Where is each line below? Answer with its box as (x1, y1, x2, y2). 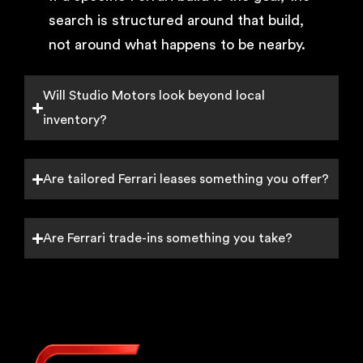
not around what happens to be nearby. (49, 37, 305, 52)
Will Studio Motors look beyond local (43, 89, 266, 102)
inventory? (43, 113, 108, 126)
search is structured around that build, (49, 13, 304, 28)
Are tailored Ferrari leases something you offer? (43, 173, 330, 186)
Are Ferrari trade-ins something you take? (43, 232, 293, 245)
